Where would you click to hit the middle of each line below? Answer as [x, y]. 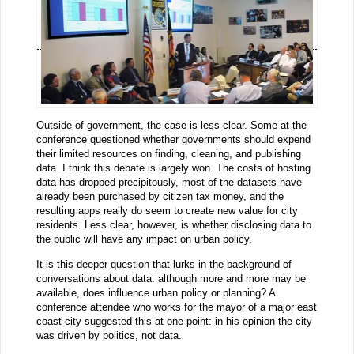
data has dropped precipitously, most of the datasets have [169, 183]
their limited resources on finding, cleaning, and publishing [168, 154]
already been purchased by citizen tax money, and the [160, 197]
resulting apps [68, 211]
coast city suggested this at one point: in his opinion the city [174, 321]
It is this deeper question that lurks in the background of [164, 264]
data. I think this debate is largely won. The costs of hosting [173, 168]
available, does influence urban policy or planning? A [155, 292]
